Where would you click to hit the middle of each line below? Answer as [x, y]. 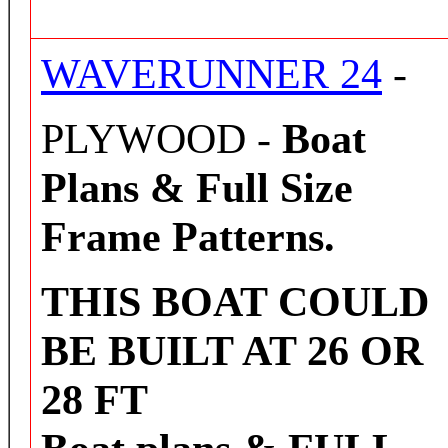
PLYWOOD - [161, 138]
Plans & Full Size [197, 187]
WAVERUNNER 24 [211, 73]
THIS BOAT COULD [235, 301]
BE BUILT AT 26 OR [232, 350]
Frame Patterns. [188, 236]
